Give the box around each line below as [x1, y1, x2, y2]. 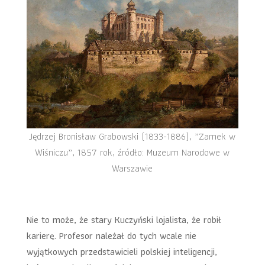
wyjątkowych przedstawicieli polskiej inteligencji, [26, 244, 217, 259]
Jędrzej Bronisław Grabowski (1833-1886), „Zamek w [29, 128, 236, 144]
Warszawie [112, 160, 153, 176]
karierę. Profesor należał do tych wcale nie [26, 228, 196, 243]
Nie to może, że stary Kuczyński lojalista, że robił [26, 212, 221, 227]
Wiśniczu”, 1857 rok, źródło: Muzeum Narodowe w [35, 144, 230, 160]
